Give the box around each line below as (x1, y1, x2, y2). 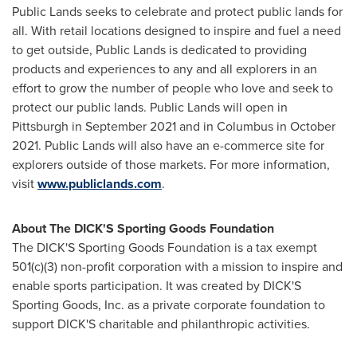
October (290, 117, 335, 135)
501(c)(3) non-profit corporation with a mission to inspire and (12, 257, 343, 276)
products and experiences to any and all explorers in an (12, 60, 317, 78)
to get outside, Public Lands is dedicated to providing (12, 41, 307, 59)
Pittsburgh (12, 117, 69, 135)
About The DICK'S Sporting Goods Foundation (12, 219, 274, 237)
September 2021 (85, 117, 176, 135)
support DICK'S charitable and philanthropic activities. (12, 315, 310, 333)
